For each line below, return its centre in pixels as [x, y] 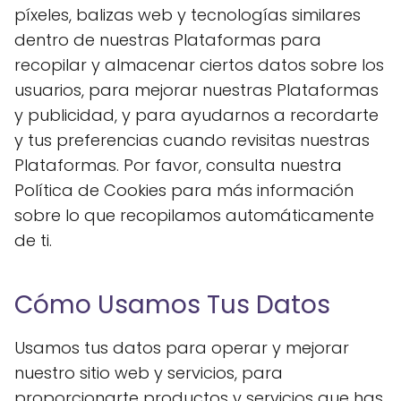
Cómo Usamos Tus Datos [172, 305]
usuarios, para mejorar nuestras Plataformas [196, 90]
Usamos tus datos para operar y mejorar [182, 348]
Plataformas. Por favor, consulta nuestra [178, 165]
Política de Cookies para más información [184, 190]
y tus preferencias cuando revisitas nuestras [192, 140]
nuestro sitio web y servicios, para [149, 373]
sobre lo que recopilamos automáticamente [194, 215]
